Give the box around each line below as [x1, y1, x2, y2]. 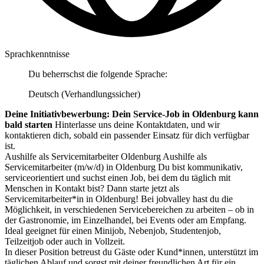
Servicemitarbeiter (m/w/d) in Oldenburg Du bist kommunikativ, [5, 161, 243, 172]
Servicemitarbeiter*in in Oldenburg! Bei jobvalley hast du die [5, 193, 233, 204]
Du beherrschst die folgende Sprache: [28, 68, 167, 79]
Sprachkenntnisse [5, 48, 70, 59]
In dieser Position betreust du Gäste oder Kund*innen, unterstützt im [5, 246, 258, 257]
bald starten [5, 119, 52, 130]
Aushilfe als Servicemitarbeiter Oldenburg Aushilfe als [5, 151, 207, 161]
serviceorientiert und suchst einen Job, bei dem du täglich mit [5, 172, 230, 183]
